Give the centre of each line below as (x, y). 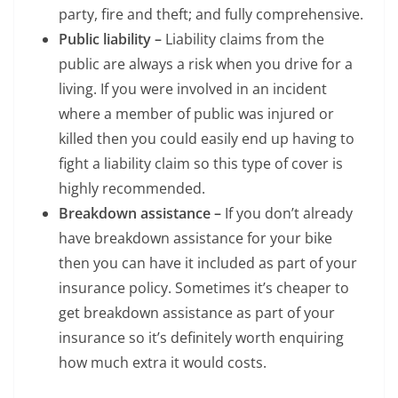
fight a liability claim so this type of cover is (201, 164)
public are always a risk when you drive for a (206, 64)
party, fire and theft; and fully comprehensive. (211, 15)
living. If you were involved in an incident (193, 89)
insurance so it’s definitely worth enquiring (201, 338)
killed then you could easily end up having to (207, 139)
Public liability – (112, 40)
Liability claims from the (245, 40)
